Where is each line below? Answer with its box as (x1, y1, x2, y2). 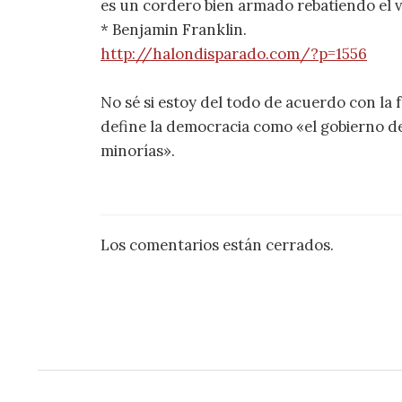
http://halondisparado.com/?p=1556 (100, 43, 367, 64)
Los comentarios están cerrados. (100, 234, 334, 255)
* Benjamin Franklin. (100, 19, 247, 39)
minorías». (100, 140, 175, 161)
